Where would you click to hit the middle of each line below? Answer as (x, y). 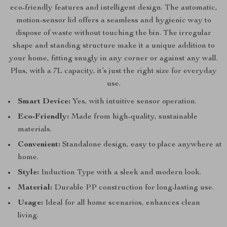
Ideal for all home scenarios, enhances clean (122, 203)
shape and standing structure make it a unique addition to (113, 46)
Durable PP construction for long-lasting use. (133, 188)
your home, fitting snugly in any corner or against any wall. (113, 59)
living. (28, 216)
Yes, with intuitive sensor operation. (134, 102)
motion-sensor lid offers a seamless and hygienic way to (113, 21)
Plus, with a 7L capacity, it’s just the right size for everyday (113, 71)
